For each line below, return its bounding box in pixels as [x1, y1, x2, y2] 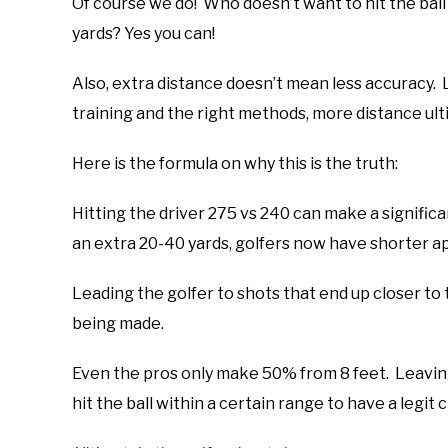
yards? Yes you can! [72, 24, 215, 43]
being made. [72, 314, 167, 333]
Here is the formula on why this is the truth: [72, 154, 398, 173]
